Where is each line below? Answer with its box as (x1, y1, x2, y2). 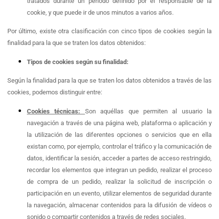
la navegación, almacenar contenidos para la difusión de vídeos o (27, 201, 212, 209)
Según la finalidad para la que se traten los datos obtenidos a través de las (7, 77, 212, 85)
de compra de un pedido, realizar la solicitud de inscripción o (27, 177, 212, 185)
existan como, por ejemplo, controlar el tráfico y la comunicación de (27, 142, 212, 150)
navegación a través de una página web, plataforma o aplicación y (27, 119, 212, 127)
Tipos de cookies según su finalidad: (27, 58, 129, 66)
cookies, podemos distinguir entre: (7, 88, 102, 96)
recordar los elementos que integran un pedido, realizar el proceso (27, 166, 212, 174)
